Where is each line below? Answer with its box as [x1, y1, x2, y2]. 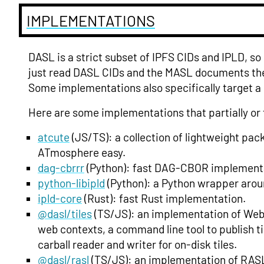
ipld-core [38, 192, 82, 206]
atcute [38, 130, 70, 144]
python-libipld [38, 176, 105, 190]
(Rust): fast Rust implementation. [82, 192, 246, 206]
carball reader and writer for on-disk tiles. [38, 237, 237, 252]
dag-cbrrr [38, 161, 84, 175]
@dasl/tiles [38, 207, 92, 221]
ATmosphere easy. [38, 146, 126, 160]
